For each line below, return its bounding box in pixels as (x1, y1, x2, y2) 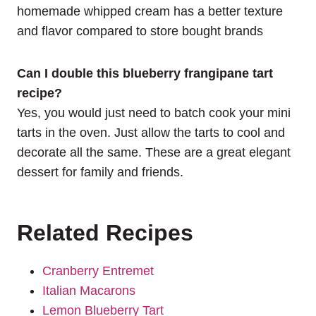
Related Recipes (17, 219, 193, 245)
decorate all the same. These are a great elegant (17, 145, 291, 159)
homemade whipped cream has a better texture (17, 4, 283, 18)
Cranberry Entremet (42, 263, 154, 278)
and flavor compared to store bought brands (17, 23, 263, 38)
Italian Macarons (42, 283, 135, 298)
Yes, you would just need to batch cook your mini (17, 105, 291, 120)
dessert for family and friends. (17, 164, 187, 179)
